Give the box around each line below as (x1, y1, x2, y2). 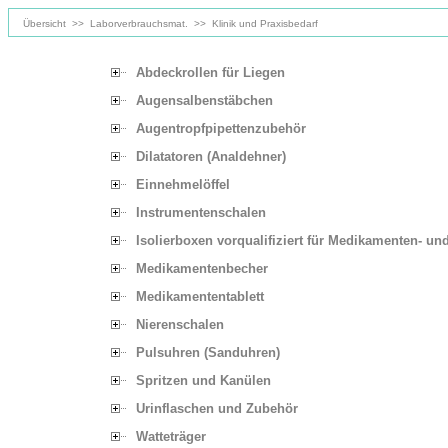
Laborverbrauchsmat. (90, 18, 188, 29)
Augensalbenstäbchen (136, 93, 273, 108)
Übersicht (23, 18, 66, 29)
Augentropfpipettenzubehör (136, 121, 306, 136)
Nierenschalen (136, 317, 224, 332)
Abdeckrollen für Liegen (136, 65, 285, 80)
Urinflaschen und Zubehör (136, 401, 298, 416)
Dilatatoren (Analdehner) (136, 149, 286, 164)
